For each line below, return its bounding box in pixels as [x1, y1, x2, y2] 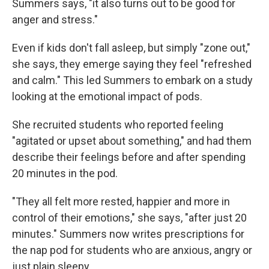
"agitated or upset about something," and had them [12, 134, 252, 147]
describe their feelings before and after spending [12, 150, 246, 163]
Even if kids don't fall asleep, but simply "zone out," [12, 41, 250, 54]
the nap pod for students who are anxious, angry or [12, 243, 252, 256]
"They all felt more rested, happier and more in [12, 195, 230, 208]
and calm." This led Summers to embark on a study [12, 73, 253, 86]
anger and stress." [12, 13, 98, 26]
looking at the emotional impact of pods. [12, 89, 202, 103]
